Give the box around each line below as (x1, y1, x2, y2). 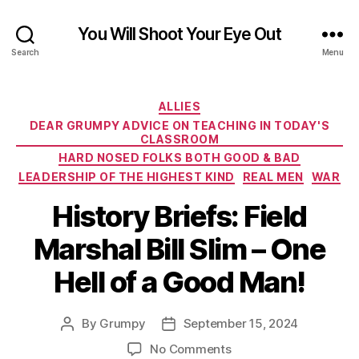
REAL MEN (242, 169, 304, 184)
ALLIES (158, 99, 201, 113)
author (66, 334, 104, 349)
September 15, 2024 (183, 316, 299, 331)
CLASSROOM (139, 131, 220, 146)
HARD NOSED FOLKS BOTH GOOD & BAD (58, 151, 301, 164)
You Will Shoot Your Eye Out (78, 23, 281, 44)
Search (11, 46, 39, 57)
